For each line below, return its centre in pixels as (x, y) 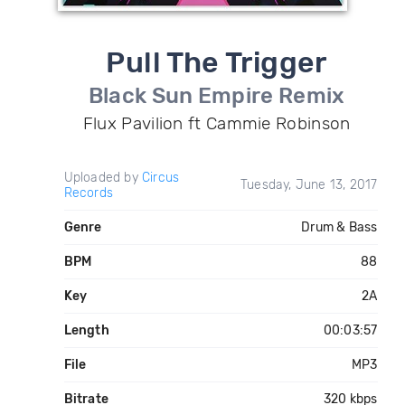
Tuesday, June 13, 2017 (309, 185)
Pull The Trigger (217, 62)
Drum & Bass (339, 227)
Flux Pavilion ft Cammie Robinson (217, 123)
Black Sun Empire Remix (217, 96)
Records (88, 193)
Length (86, 330)
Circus (160, 178)
